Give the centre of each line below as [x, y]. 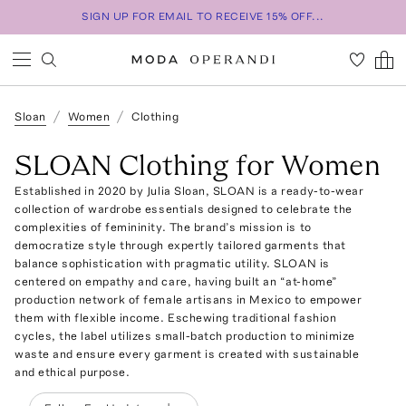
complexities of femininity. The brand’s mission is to [163, 227]
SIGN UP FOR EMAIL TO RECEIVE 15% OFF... [203, 16]
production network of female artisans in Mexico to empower [188, 300]
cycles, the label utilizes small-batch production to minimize [185, 336]
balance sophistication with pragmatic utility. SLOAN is [172, 263]
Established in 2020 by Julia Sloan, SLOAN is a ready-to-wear [189, 191]
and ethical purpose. [72, 372]
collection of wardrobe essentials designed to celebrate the [184, 209]
